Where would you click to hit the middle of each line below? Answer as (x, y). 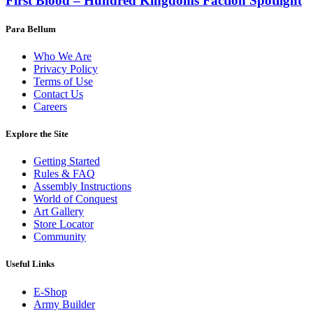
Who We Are (63, 56)
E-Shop (50, 291)
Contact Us (58, 94)
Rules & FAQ (64, 174)
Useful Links (30, 264)
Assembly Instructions (82, 187)
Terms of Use (63, 81)
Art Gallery (59, 212)
